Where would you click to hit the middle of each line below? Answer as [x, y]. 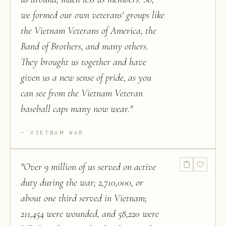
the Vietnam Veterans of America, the [89, 31]
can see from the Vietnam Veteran [82, 93]
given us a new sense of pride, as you [86, 78]
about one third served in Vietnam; [84, 198]
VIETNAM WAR [57, 132]
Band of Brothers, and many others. [84, 46]
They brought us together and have [83, 62]
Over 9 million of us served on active [90, 167]
